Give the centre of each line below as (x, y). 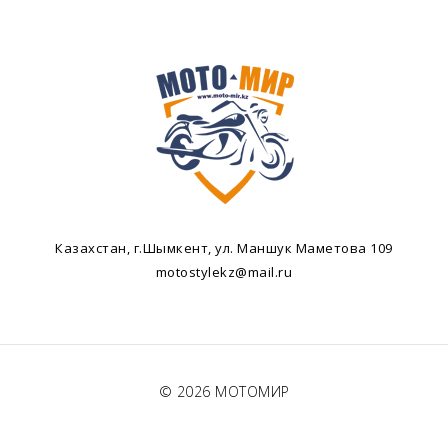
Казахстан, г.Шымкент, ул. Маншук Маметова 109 (224, 248)
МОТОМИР (252, 391)
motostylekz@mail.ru (224, 272)
